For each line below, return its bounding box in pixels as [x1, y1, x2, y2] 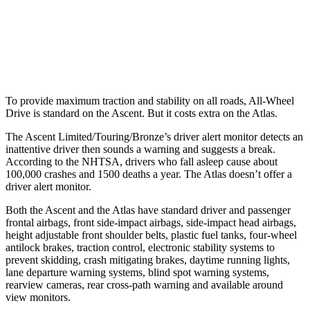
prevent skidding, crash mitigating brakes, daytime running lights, [6, 253, 290, 266]
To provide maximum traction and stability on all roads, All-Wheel [6, 94, 294, 107]
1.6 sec [165, 51, 190, 61]
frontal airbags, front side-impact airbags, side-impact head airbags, [6, 216, 296, 228]
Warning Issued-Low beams [42, 51, 144, 61]
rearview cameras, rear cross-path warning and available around [6, 278, 283, 291]
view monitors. [6, 291, 71, 303]
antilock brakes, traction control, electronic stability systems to [6, 241, 275, 253]
